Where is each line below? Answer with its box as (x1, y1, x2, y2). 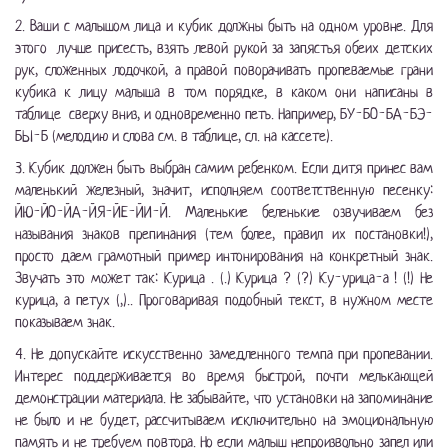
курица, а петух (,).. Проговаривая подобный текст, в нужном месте (15, 290, 433, 310)
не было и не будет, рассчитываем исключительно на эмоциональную (15, 410, 433, 430)
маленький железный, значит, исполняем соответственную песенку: (15, 180, 433, 200)
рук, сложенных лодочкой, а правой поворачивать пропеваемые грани (15, 60, 433, 80)
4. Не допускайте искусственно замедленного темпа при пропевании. (15, 344, 433, 364)
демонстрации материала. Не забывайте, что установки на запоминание (15, 388, 433, 408)
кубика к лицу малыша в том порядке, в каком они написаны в (15, 82, 433, 102)
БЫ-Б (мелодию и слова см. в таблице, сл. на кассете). (15, 126, 333, 146)
